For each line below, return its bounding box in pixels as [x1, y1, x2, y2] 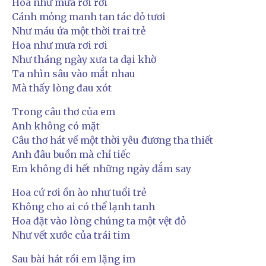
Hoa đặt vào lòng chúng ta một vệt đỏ [12, 214, 186, 227]
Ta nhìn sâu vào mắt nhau [12, 67, 135, 80]
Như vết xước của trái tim [12, 229, 130, 241]
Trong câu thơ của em [12, 105, 115, 118]
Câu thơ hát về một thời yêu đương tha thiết [12, 134, 213, 146]
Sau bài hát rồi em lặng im [12, 252, 135, 265]
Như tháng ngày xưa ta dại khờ [12, 53, 156, 65]
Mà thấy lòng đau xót [12, 81, 112, 94]
